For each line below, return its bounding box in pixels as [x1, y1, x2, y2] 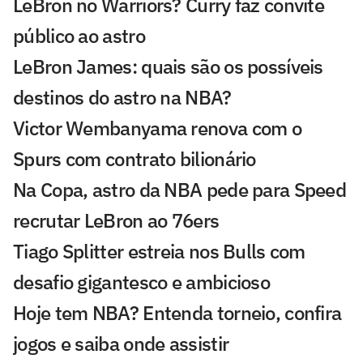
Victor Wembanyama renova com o [13, 114, 301, 141]
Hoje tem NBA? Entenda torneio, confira [13, 299, 342, 326]
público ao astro [13, 22, 145, 49]
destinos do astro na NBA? [13, 83, 232, 110]
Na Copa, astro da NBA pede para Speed [13, 176, 347, 203]
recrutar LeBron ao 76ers [13, 207, 220, 233]
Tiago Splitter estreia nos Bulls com [13, 237, 305, 264]
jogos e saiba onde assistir [13, 330, 229, 357]
